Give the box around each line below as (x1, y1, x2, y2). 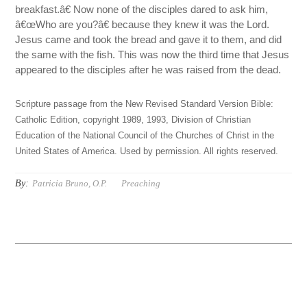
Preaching (121, 178, 161, 189)
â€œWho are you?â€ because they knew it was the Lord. (15, 19, 270, 31)
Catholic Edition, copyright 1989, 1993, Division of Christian (15, 115, 251, 125)
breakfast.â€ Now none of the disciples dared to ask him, (15, 3, 269, 16)
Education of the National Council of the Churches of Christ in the (15, 131, 275, 141)
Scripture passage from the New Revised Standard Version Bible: (15, 99, 274, 110)
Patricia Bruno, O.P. (32, 178, 108, 189)
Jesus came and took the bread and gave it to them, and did (15, 34, 282, 46)
